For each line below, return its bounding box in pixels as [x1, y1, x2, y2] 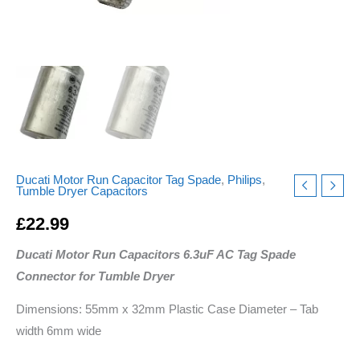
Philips [227, 173, 262, 186]
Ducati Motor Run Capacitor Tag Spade [16, 173, 221, 186]
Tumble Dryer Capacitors [16, 184, 148, 198]
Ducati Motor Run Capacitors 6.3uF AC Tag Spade [16, 247, 296, 261]
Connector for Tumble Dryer [16, 269, 174, 283]
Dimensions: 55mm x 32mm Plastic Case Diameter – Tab [16, 303, 318, 317]
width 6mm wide [16, 325, 101, 338]
